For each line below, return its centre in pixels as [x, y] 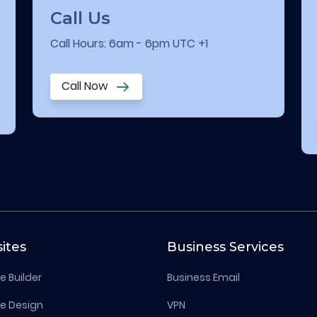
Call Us [80, 18]
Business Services [225, 247]
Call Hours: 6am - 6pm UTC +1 [129, 44]
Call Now [86, 86]
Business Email [203, 277]
